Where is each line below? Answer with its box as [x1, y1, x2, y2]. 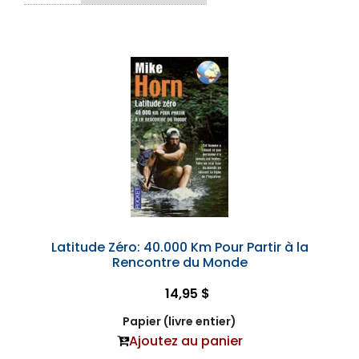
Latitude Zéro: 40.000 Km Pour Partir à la [50, 238, 309, 256]
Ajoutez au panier [128, 332, 243, 350]
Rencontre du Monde [111, 253, 248, 272]
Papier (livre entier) [123, 313, 236, 329]
